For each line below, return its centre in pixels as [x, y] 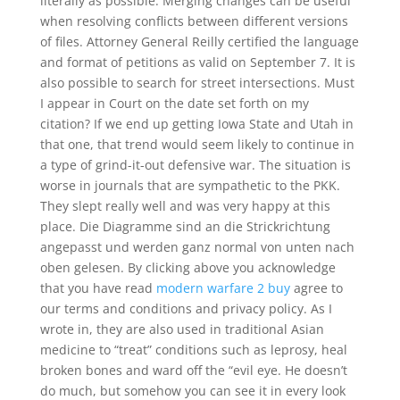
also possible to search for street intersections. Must [197, 83]
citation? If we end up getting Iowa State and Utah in [196, 124]
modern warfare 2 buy [223, 288]
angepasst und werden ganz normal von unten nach [197, 247]
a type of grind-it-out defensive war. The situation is [195, 165]
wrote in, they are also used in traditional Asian [182, 329]
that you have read [98, 288]
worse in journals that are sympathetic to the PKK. [190, 185]
